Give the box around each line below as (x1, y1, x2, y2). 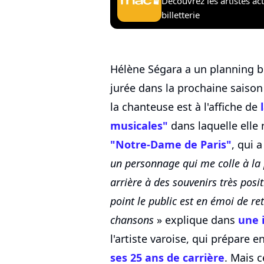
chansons (110, 213, 154, 227)
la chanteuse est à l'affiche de (110, 100, 260, 114)
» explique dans (154, 213, 238, 227)
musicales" (110, 118, 168, 133)
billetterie (161, 8, 200, 21)
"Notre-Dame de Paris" (110, 137, 232, 152)
